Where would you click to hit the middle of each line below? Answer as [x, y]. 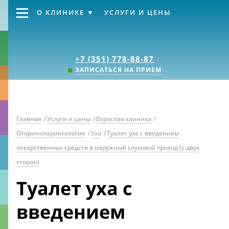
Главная [29, 119]
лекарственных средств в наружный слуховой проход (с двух [108, 147]
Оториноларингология [51, 133]
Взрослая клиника [124, 119]
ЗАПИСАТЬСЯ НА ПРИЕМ [118, 70]
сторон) [28, 162]
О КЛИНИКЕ [61, 12]
